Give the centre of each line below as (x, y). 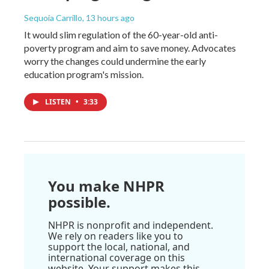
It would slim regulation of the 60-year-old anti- (121, 34)
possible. (79, 202)
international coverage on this (116, 257)
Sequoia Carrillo (53, 17)
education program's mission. (84, 74)
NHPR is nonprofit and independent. (131, 225)
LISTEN (59, 101)
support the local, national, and (119, 246)
